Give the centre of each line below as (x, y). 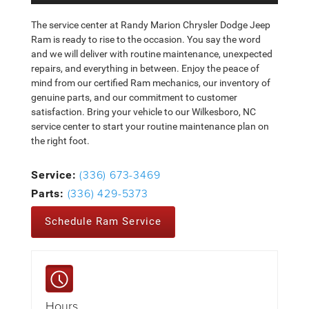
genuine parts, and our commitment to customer (134, 97)
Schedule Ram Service (103, 222)
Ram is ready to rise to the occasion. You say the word (146, 39)
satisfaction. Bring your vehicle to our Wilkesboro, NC (143, 112)
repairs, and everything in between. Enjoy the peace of (145, 68)
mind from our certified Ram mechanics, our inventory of (151, 83)
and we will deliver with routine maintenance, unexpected (152, 54)
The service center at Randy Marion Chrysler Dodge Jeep (151, 25)
